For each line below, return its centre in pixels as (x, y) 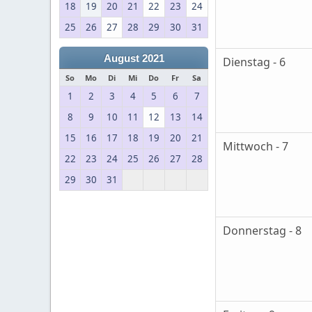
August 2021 (134, 58)
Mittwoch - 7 (256, 147)
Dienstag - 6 (254, 62)
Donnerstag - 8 (262, 231)
